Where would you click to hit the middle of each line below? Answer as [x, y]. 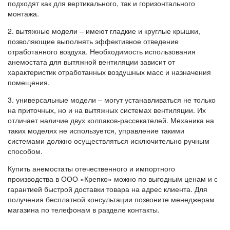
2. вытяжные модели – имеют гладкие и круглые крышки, [104, 31]
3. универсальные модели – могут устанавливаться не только [112, 99]
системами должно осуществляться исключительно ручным [109, 140]
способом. [25, 151]
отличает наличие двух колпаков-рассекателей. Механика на [111, 120]
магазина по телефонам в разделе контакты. [84, 209]
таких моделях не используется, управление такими [96, 130]
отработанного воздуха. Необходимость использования [102, 51]
